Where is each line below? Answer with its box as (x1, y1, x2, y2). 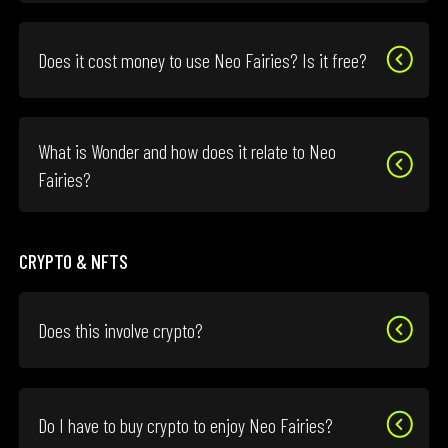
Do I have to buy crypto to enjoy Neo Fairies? (38, 413, 334, 438)
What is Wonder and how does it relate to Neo (38, 138, 337, 163)
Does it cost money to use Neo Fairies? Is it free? (38, 48, 368, 73)
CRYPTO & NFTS (19, 249, 129, 274)
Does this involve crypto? (38, 318, 204, 343)
